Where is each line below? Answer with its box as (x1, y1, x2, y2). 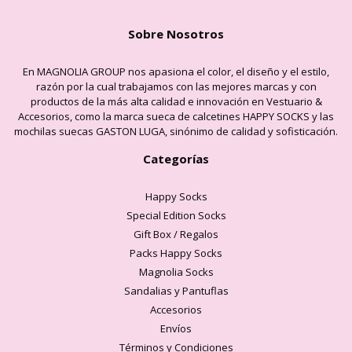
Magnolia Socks (138, 265, 214, 280)
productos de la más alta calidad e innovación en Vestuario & (30, 94, 322, 109)
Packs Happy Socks (130, 246, 222, 261)
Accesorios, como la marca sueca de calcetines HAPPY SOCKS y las (18, 109, 334, 124)
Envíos (160, 321, 192, 336)
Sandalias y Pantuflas (123, 284, 229, 299)
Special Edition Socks (126, 208, 226, 223)
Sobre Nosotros (128, 26, 224, 42)
